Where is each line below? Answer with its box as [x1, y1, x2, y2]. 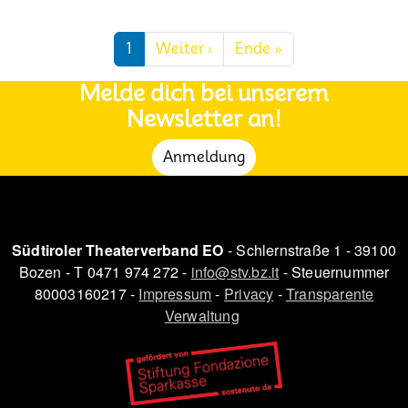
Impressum [138, 282, 212, 304]
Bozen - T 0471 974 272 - [18, 260, 191, 282]
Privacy [223, 282, 274, 304]
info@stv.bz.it [190, 260, 280, 282]
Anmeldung [163, 148, 245, 166]
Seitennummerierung [10, 2, 195, 24]
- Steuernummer [279, 260, 390, 282]
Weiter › [156, 40, 212, 57]
